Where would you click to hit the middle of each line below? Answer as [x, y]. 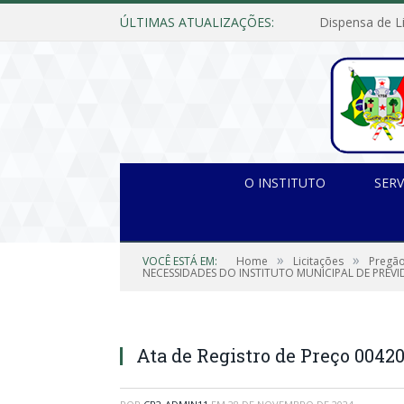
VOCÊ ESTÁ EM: [180, 261]
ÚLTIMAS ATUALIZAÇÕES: [197, 22]
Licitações [318, 261]
